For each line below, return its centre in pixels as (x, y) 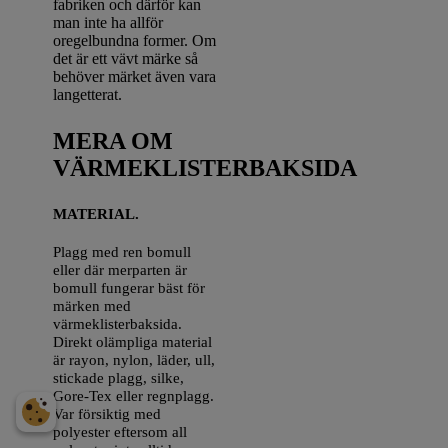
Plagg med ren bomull (122, 251)
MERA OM (113, 141)
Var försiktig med (107, 413)
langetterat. (90, 95)
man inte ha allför (108, 23)
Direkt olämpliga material (133, 341)
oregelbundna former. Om (135, 41)
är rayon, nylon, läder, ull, (134, 359)
